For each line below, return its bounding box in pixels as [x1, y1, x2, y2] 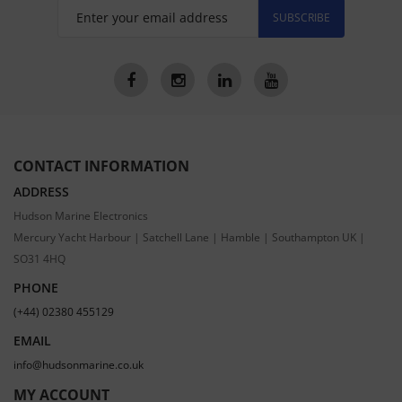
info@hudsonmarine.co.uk [13, 356, 144, 371]
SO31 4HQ [13, 250, 66, 266]
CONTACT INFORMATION [13, 155, 189, 176]
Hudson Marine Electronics [13, 207, 148, 223]
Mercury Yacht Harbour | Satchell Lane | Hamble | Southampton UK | [13, 229, 365, 244]
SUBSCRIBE [273, 9, 330, 25]
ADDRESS [13, 182, 69, 200]
